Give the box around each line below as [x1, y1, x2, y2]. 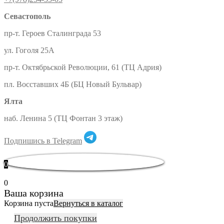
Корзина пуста [4, 198, 53, 207]
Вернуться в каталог [53, 198, 123, 207]
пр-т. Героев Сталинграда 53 [4, 28, 101, 37]
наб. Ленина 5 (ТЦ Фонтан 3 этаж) [4, 113, 122, 122]
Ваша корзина [4, 187, 63, 198]
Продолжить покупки [14, 212, 97, 223]
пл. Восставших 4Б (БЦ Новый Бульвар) [4, 79, 141, 88]
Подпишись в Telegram [4, 136, 82, 145]
